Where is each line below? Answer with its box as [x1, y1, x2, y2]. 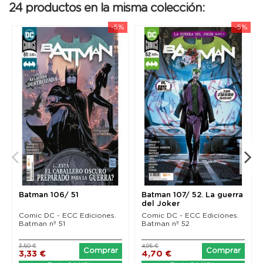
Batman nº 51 [18, 220, 65, 227]
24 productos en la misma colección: [9, 2, 204, 15]
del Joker [141, 200, 180, 208]
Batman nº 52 [141, 220, 190, 227]
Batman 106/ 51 [18, 191, 79, 199]
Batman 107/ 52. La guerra [141, 191, 244, 199]
